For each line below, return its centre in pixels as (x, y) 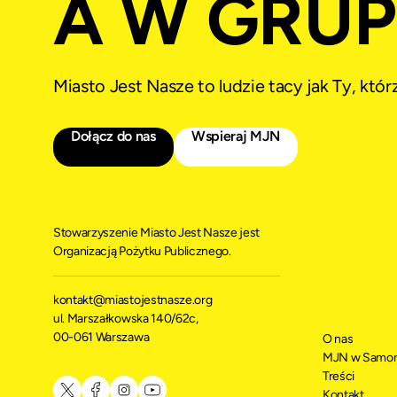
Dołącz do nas (113, 136)
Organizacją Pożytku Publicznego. (142, 251)
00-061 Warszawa (101, 337)
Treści (339, 376)
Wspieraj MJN (236, 136)
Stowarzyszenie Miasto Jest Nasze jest (157, 232)
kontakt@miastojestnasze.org (136, 300)
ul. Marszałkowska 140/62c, (126, 318)
